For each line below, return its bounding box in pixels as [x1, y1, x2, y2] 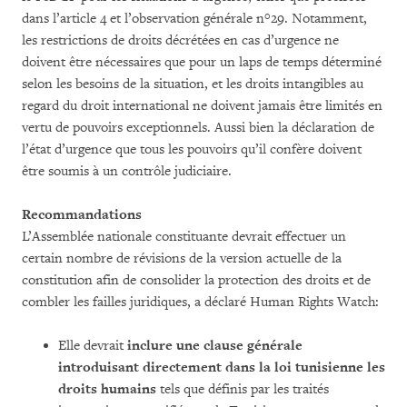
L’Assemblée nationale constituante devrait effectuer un [22, 228, 346, 245]
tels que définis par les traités [156, 381, 329, 398]
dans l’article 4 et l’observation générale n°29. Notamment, [22, 10, 367, 27]
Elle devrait [58, 337, 127, 354]
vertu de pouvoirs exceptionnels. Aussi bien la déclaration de [22, 119, 374, 136]
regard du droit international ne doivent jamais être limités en [22, 97, 382, 114]
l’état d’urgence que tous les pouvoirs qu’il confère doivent [22, 141, 362, 158]
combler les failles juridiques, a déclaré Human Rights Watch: [22, 293, 379, 311]
